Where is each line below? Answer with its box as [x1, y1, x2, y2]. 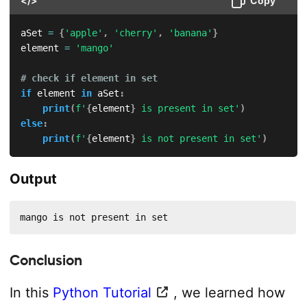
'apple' [64, 27, 103, 38]
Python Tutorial [52, 284, 151, 301]
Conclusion [9, 251, 82, 269]
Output [9, 170, 57, 187]
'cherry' [113, 27, 158, 38]
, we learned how [173, 284, 285, 301]
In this [9, 284, 53, 301]
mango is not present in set [19, 211, 168, 223]
